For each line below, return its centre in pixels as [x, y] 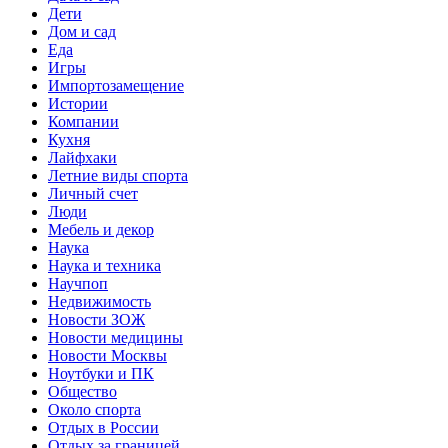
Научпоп [78, 283]
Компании [83, 121]
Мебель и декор [101, 229]
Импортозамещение [116, 85]
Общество [82, 391]
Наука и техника [104, 265]
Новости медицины [115, 337]
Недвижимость [99, 301]
